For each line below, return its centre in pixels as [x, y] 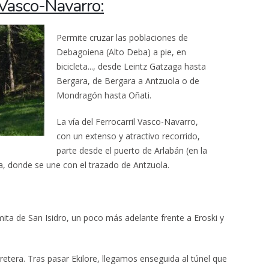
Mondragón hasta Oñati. [104, 95]
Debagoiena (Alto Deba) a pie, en [121, 52]
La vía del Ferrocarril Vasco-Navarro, [127, 122]
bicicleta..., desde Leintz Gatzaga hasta [131, 67]
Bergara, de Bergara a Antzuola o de [128, 81]
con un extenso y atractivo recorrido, [128, 136]
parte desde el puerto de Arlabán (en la [132, 151]
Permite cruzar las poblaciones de [122, 38]
